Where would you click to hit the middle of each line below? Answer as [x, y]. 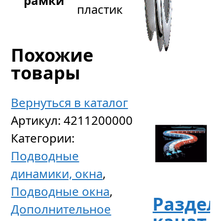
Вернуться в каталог [70, 102]
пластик [100, 9]
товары [46, 73]
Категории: [43, 138]
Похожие [52, 55]
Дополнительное [61, 209]
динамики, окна [57, 173]
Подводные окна [60, 191]
